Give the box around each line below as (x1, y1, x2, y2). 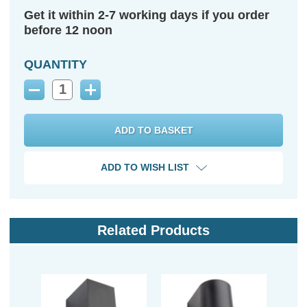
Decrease (34, 88, 76, 100)
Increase (90, 88, 128, 100)
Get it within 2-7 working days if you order (24, 8, 269, 22)
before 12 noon (24, 23, 112, 37)
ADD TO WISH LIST (100, 162, 189, 173)
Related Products (97, 223, 210, 238)
